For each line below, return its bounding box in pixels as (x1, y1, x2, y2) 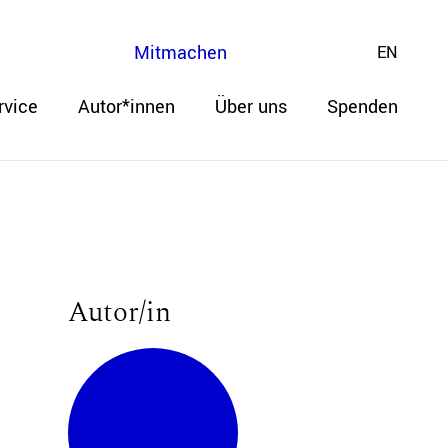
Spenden (327, 94, 398, 120)
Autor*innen (78, 94, 175, 120)
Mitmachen (134, 40, 227, 66)
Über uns (215, 94, 287, 120)
